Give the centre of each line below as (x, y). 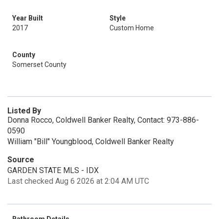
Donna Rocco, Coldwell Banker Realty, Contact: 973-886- (103, 120)
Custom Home (132, 28)
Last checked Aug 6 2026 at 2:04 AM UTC (78, 181)
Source (21, 160)
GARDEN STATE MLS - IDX (53, 170)
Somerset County (39, 65)
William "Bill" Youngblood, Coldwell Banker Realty (91, 142)
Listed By (24, 111)
